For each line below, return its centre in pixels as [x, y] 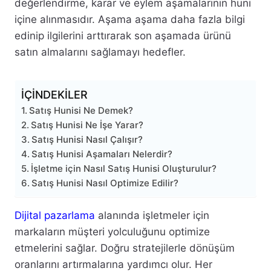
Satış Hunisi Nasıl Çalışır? [87, 140]
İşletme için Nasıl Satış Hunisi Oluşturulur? [124, 169]
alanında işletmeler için [152, 216]
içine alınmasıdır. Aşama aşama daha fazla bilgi [130, 20]
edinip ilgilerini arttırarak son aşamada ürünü [123, 36]
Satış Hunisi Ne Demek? [81, 111]
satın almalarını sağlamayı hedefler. [100, 52]
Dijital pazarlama [55, 216]
